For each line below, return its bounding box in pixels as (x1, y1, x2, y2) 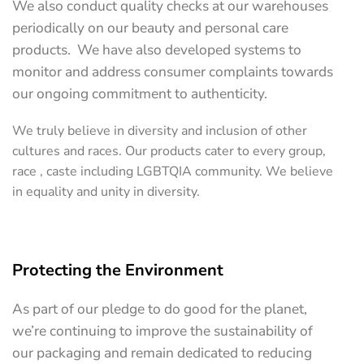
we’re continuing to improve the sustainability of (12, 321, 313, 340)
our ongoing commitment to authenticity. (12, 84, 267, 103)
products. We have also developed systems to (12, 40, 301, 59)
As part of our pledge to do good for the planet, (12, 299, 307, 318)
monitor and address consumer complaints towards (12, 62, 333, 81)
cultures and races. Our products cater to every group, (12, 142, 326, 160)
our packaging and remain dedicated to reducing (12, 343, 312, 362)
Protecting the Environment (12, 259, 223, 281)
